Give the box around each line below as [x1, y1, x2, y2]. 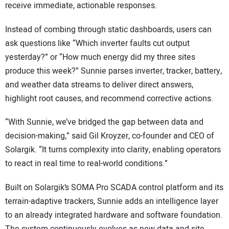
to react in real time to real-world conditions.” [5, 157, 168, 170]
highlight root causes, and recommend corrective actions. [5, 92, 213, 105]
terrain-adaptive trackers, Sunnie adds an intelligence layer [5, 195, 218, 208]
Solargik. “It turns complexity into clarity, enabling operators [5, 144, 221, 156]
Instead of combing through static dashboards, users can [5, 23, 212, 36]
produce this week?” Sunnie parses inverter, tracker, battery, [5, 64, 222, 77]
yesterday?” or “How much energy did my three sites [5, 51, 195, 63]
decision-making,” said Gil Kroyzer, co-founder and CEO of [5, 130, 214, 143]
